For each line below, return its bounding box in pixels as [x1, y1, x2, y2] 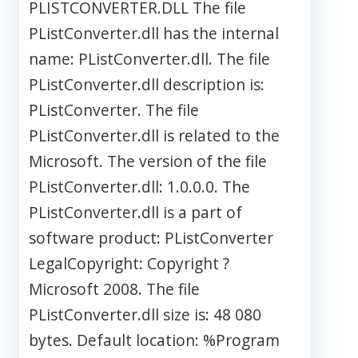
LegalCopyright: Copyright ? [29, 253, 229, 275]
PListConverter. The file [29, 99, 199, 121]
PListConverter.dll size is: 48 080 [29, 304, 261, 326]
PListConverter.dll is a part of [29, 201, 242, 224]
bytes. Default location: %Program [29, 329, 280, 352]
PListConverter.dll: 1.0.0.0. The [29, 176, 250, 198]
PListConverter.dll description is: [29, 74, 265, 96]
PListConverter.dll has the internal [29, 22, 279, 45]
